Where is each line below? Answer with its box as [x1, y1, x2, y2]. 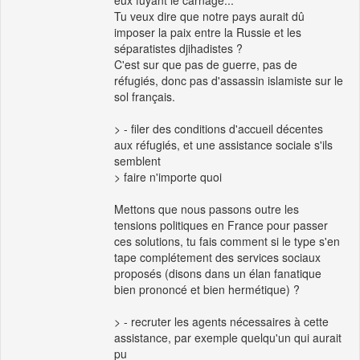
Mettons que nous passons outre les [114, 201, 299, 218]
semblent [114, 153, 161, 170]
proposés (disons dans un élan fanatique [114, 265, 321, 282]
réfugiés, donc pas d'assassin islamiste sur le [114, 72, 343, 89]
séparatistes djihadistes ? [114, 40, 243, 57]
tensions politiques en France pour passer [114, 217, 328, 234]
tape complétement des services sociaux [114, 249, 321, 266]
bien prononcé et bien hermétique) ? [114, 281, 300, 298]
